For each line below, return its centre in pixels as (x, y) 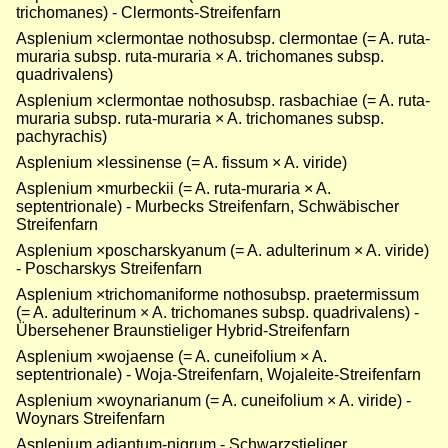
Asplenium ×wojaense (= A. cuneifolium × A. (171, 357)
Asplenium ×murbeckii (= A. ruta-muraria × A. (173, 189)
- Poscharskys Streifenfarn (109, 269)
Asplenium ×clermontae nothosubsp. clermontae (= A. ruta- (223, 39)
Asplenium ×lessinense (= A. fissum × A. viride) (181, 163)
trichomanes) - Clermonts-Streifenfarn (148, 13)
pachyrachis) (61, 137)
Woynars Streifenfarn (90, 419)
